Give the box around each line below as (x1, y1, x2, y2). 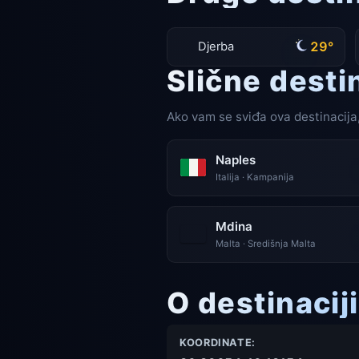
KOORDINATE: (179, 336, 256, 349)
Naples (216, 152, 256, 168)
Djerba (198, 38, 235, 54)
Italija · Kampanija (216, 171, 294, 184)
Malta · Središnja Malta (216, 238, 316, 250)
